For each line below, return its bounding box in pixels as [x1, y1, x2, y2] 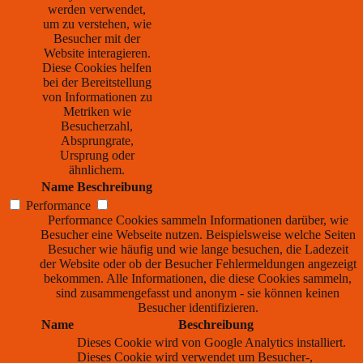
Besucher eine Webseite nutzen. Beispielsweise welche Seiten [40, 228, 356, 242]
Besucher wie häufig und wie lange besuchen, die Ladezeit [47, 242, 348, 257]
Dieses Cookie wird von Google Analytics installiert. [77, 335, 346, 350]
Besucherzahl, [61, 119, 133, 134]
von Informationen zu [41, 90, 152, 105]
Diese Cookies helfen [42, 61, 152, 75]
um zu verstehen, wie [42, 17, 152, 32]
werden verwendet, [48, 2, 146, 17]
